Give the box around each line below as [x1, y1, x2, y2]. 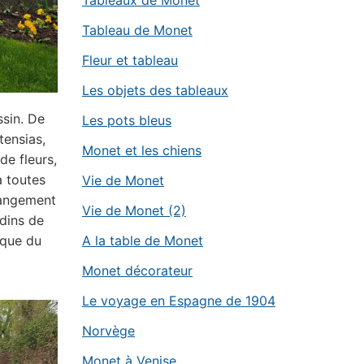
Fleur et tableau [82, 52, 178, 68]
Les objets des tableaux [82, 82, 228, 98]
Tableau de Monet [82, 22, 193, 38]
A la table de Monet [82, 232, 203, 249]
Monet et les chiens [82, 142, 201, 158]
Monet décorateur [82, 262, 193, 279]
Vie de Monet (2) [82, 202, 186, 219]
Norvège [82, 323, 135, 339]
